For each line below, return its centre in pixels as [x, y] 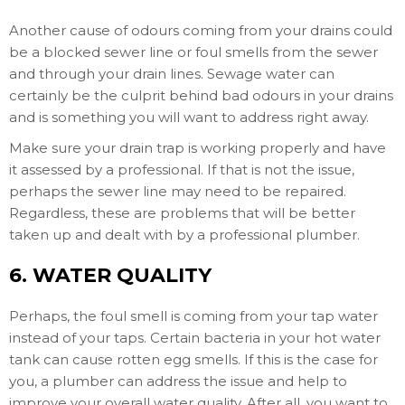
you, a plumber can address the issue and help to [178, 381]
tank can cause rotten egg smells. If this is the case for [193, 359]
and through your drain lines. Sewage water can [172, 74]
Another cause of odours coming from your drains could [201, 30]
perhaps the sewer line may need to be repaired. [178, 191]
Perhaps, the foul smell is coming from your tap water [193, 316]
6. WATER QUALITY [110, 275]
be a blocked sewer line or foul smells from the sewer [193, 52]
